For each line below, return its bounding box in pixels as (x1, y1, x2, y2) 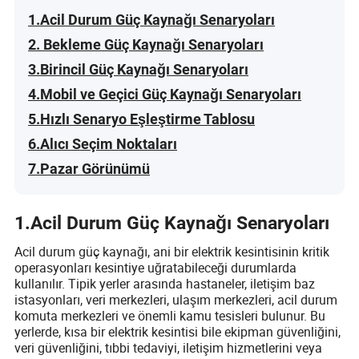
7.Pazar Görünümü (28, 159, 151, 177)
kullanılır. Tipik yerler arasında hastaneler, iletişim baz (14, 274, 316, 292)
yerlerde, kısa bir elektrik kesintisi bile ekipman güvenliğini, (14, 322, 341, 341)
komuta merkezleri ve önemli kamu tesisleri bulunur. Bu (14, 306, 326, 325)
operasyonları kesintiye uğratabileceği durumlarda (14, 258, 297, 276)
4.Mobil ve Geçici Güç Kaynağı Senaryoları (28, 85, 302, 103)
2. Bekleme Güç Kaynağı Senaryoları (28, 35, 264, 53)
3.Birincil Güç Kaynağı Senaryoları (28, 60, 249, 78)
